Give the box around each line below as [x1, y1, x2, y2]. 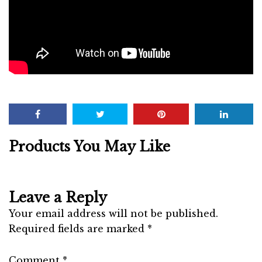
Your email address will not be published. [9, 208, 218, 220]
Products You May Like [9, 139, 170, 156]
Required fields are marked [9, 223, 147, 235]
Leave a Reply [9, 189, 107, 206]
